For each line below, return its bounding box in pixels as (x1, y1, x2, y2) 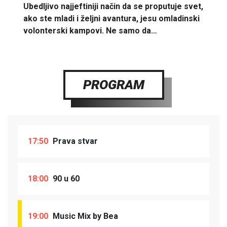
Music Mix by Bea (51, 211, 118, 221)
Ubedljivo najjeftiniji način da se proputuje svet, (23, 1, 203, 11)
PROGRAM (83, 77, 144, 92)
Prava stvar (51, 136, 98, 146)
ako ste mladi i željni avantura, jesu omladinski (23, 13, 200, 23)
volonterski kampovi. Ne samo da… (23, 25, 157, 35)
